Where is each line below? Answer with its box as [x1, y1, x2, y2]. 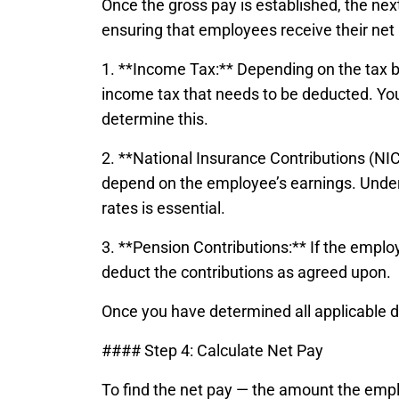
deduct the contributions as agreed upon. [102, 263, 391, 281]
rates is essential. [102, 199, 225, 217]
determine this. [102, 110, 208, 128]
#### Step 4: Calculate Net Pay [102, 341, 323, 360]
